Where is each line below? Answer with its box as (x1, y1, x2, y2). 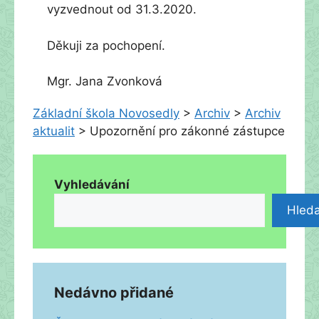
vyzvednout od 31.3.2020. (47, 2, 197, 16)
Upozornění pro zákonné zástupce (90, 124, 285, 138)
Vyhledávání (54, 177, 130, 192)
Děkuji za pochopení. (47, 38, 165, 53)
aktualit (33, 124, 75, 138)
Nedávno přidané (54, 284, 174, 301)
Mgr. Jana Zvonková (47, 74, 162, 88)
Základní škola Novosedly (33, 106, 179, 120)
